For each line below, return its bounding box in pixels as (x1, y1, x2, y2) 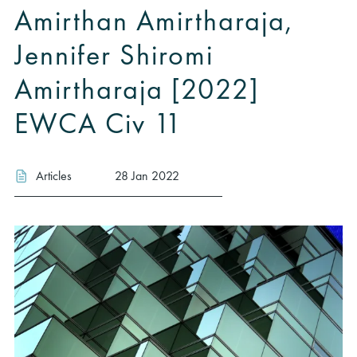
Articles (36, 167, 72, 184)
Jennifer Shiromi (14, 37, 214, 73)
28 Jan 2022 (115, 167, 179, 184)
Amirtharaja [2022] (14, 71, 259, 108)
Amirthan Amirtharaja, (14, 2, 293, 39)
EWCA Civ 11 (14, 105, 182, 142)
